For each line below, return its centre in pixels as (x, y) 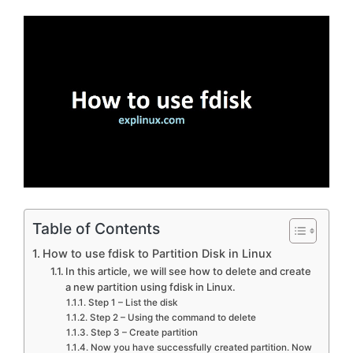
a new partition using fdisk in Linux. (151, 287)
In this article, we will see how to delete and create (189, 271)
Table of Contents (96, 229)
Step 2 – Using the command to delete (174, 318)
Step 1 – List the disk (134, 303)
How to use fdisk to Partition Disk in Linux (157, 254)
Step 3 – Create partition (145, 333)
